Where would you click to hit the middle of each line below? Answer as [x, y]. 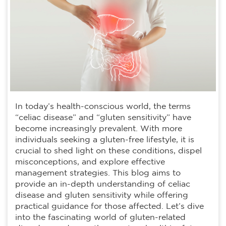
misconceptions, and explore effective [90, 162]
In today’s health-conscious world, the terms [103, 107]
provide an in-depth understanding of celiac [103, 185]
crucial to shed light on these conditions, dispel [108, 151]
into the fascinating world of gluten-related [100, 218]
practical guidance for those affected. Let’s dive [109, 207]
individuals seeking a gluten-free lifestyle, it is [105, 140]
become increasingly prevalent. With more [99, 129]
